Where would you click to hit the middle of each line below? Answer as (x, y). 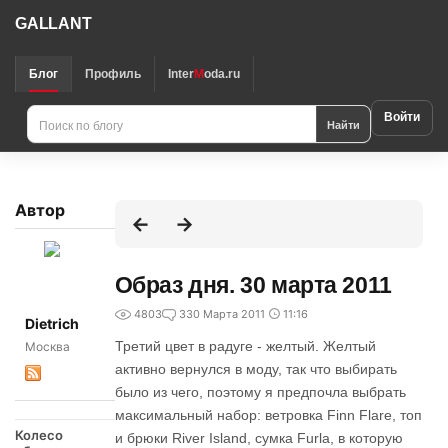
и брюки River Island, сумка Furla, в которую (258, 438)
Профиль (113, 74)
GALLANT (53, 23)
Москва (47, 346)
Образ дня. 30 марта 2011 (253, 285)
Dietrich (52, 323)
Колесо (39, 435)
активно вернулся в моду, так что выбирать (255, 369)
